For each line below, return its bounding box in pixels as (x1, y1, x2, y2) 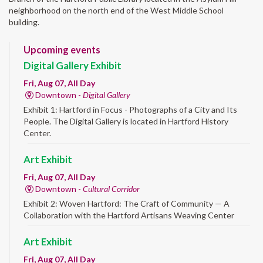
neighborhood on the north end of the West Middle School (9, 5, 224, 16)
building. (9, 17, 39, 28)
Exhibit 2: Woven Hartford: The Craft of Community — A (23, 198, 230, 209)
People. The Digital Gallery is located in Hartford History (23, 116, 228, 127)
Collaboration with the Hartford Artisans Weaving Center (23, 210, 234, 221)
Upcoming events (23, 44, 100, 56)
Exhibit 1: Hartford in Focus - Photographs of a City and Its (23, 104, 237, 115)
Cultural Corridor (82, 184, 140, 194)
